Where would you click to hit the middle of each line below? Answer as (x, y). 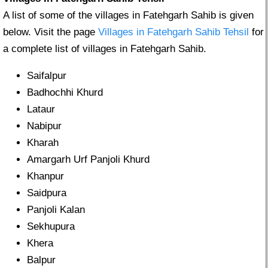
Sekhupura (51, 227)
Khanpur (45, 176)
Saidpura (47, 193)
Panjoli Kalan (56, 210)
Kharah (43, 143)
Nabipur (44, 126)
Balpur (41, 260)
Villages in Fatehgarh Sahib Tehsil (173, 32)
